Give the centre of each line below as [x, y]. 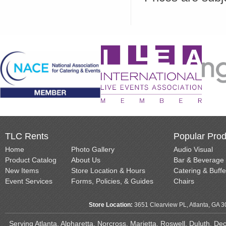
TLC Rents [27, 136]
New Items [22, 171]
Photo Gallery [93, 150]
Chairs [184, 181]
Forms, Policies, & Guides [112, 181]
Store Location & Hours [108, 171]
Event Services [29, 181]
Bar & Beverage [199, 160]
